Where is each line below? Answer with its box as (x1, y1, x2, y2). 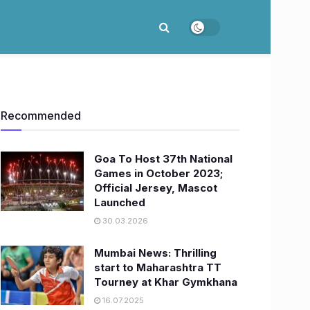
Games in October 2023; (94, 167, 223, 180)
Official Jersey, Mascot (94, 181, 217, 194)
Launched (94, 196, 145, 209)
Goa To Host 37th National (94, 152, 232, 165)
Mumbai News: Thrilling (94, 246, 217, 259)
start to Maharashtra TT (94, 261, 221, 274)
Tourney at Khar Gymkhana (94, 275, 237, 289)
